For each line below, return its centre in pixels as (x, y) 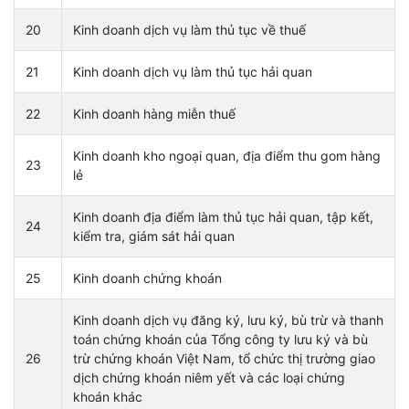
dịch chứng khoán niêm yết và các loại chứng (209, 377)
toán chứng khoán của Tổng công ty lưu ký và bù (220, 339)
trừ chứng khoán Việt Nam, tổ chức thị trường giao (224, 358)
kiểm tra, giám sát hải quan (154, 236)
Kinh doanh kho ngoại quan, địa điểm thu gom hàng (227, 155)
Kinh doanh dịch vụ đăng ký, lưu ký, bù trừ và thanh (228, 320)
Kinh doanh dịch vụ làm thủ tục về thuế (189, 29)
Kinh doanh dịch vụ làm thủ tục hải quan (193, 71)
